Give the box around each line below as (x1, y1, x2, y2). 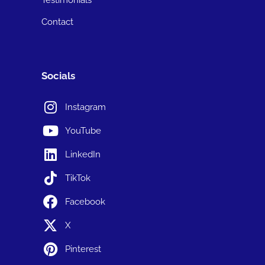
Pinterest (65, 243, 101, 254)
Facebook (65, 196, 105, 207)
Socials (41, 69, 75, 82)
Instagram (65, 101, 106, 112)
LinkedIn (65, 148, 101, 160)
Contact (41, 16, 73, 27)
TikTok (65, 172, 91, 183)
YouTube (65, 125, 101, 136)
